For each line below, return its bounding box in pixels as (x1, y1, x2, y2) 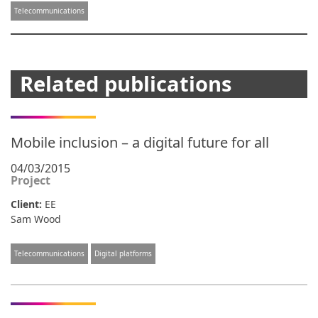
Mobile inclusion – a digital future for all (11, 133, 269, 152)
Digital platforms (94, 248, 152, 258)
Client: (11, 197, 45, 211)
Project (11, 172, 50, 188)
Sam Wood (11, 212, 61, 226)
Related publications (20, 70, 231, 98)
